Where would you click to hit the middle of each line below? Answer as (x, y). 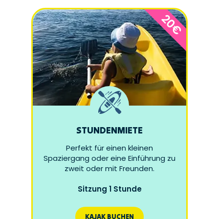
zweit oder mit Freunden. (109, 169)
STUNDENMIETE (109, 130)
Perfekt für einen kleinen (109, 148)
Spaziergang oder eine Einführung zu (109, 158)
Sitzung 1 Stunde (109, 189)
